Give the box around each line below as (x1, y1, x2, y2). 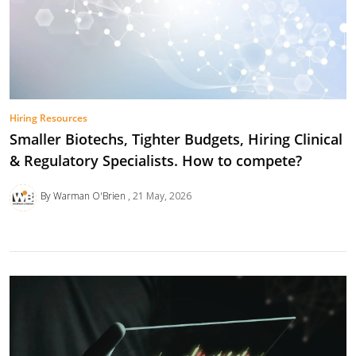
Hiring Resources (10, 110, 87, 125)
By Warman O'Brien (40, 189, 128, 203)
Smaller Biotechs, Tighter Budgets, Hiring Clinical (10, 130, 342, 149)
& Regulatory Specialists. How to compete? (10, 151, 302, 171)
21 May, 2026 (132, 189, 192, 203)
